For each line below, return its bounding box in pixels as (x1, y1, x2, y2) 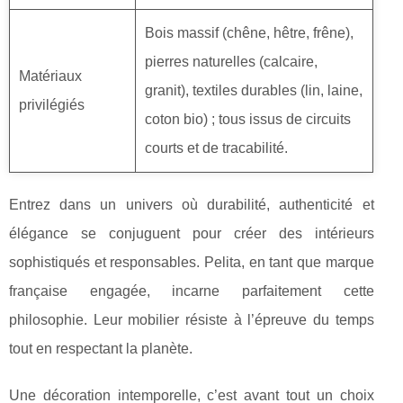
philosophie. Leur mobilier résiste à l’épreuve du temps (9, 312, 374, 328)
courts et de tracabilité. (145, 140, 288, 157)
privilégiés (19, 97, 85, 113)
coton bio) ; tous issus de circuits (145, 112, 351, 128)
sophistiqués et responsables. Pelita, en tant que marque (9, 255, 374, 271)
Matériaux (19, 68, 82, 85)
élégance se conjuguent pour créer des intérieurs (9, 226, 374, 242)
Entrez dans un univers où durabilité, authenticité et (9, 197, 374, 213)
